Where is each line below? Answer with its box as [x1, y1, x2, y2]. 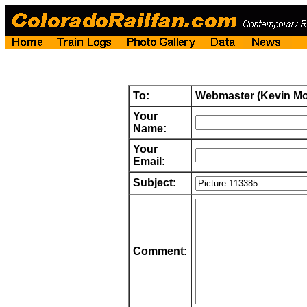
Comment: [133, 245, 187, 257]
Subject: [133, 177, 176, 188]
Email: [133, 156, 165, 167]
